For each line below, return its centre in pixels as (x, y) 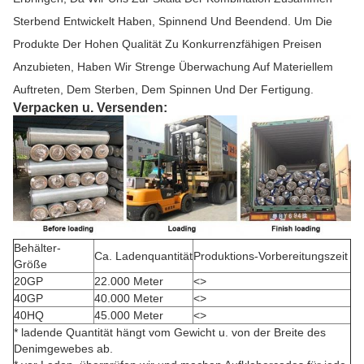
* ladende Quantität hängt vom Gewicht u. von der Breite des (170, 332)
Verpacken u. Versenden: (90, 108)
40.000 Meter (129, 298)
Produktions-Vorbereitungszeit (271, 256)
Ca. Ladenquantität (143, 256)
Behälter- (37, 247)
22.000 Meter (129, 281)
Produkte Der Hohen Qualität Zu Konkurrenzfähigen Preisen (167, 44)
